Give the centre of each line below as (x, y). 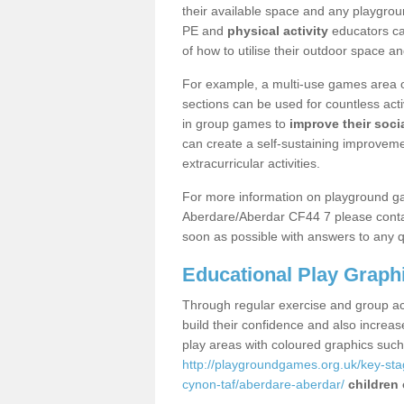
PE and (205, 31)
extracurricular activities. (251, 163)
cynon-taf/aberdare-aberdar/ (263, 384)
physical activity (278, 31)
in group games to (236, 124)
